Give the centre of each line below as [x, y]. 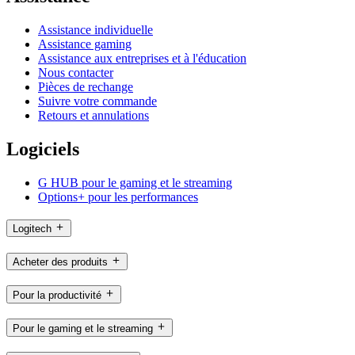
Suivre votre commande [97, 101]
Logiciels [43, 149]
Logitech [32, 229]
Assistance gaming [85, 44]
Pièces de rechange [86, 86]
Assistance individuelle [95, 29]
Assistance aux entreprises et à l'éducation [142, 58]
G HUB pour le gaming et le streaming [135, 182]
